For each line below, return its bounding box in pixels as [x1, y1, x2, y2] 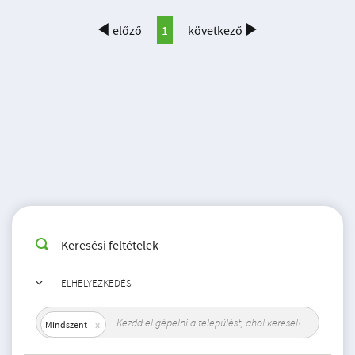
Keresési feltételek [59, 237, 158, 253]
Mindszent [45, 319, 87, 330]
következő [188, 22, 242, 38]
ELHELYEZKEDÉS [61, 277, 132, 290]
